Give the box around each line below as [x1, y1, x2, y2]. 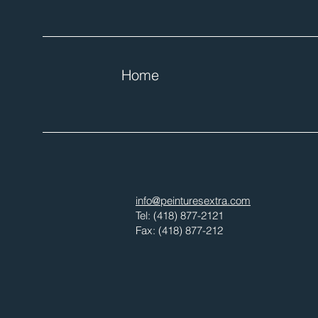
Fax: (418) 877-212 [136, 223, 223, 237]
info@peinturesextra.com [136, 193, 251, 207]
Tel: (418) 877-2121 [136, 208, 224, 222]
